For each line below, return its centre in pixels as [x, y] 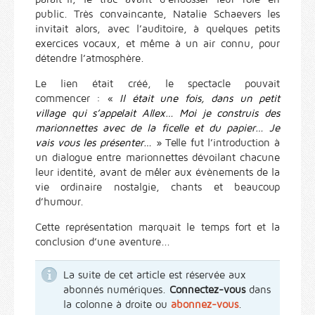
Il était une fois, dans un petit [197, 98]
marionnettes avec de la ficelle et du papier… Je [157, 128]
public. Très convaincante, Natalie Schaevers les [157, 14]
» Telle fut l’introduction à [218, 142]
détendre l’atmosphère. [90, 58]
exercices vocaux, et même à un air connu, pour [157, 43]
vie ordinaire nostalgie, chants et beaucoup [157, 187]
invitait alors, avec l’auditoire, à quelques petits [157, 28]
